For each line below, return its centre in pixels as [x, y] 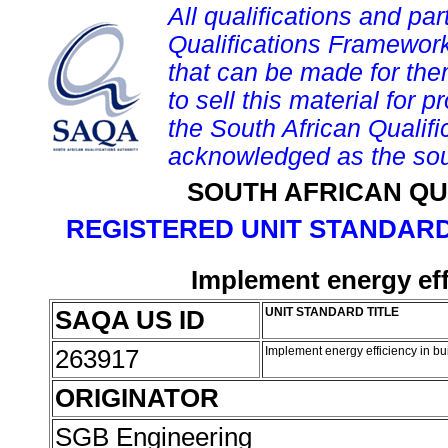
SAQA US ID [130, 320]
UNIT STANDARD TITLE [332, 312]
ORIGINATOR [137, 398]
